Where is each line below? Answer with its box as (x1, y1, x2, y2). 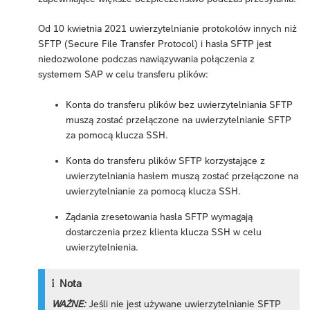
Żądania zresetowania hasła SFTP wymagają (66, 210, 253, 222)
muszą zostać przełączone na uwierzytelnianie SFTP (66, 113, 291, 125)
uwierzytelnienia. (66, 241, 138, 253)
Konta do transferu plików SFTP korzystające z (66, 154, 265, 166)
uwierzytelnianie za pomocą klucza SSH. (66, 185, 241, 197)
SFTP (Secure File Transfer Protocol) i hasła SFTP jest (38, 37, 271, 49)
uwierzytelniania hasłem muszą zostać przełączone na (66, 170, 298, 181)
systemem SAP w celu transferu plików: (38, 68, 208, 80)
